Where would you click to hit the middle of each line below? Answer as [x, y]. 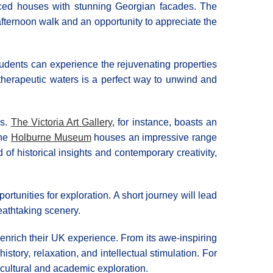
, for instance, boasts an [165, 122]
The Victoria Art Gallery [62, 122]
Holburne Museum [51, 137]
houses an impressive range [154, 137]
